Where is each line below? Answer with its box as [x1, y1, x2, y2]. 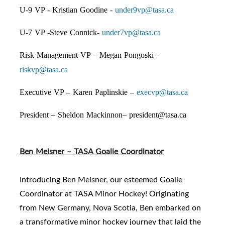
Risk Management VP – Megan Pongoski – [20, 51, 160, 60]
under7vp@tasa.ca [102, 28, 161, 37]
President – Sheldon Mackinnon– [20, 110, 129, 120]
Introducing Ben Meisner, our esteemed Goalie [20, 174, 182, 185]
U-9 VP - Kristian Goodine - [20, 6, 115, 15]
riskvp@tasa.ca [20, 65, 68, 74]
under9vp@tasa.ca [115, 6, 174, 15]
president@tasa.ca [129, 110, 186, 120]
